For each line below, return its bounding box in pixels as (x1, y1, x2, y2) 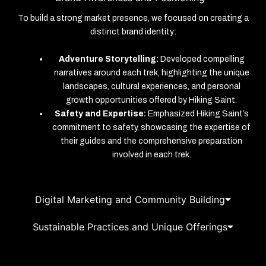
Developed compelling (158, 54, 245, 64)
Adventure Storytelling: (58, 54, 159, 64)
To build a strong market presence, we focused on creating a (17, 14, 249, 23)
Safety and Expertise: (54, 109, 146, 118)
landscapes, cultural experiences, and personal (62, 81, 240, 91)
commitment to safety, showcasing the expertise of (52, 122, 251, 132)
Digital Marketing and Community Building (35, 193, 226, 205)
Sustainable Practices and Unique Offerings (33, 220, 228, 233)
